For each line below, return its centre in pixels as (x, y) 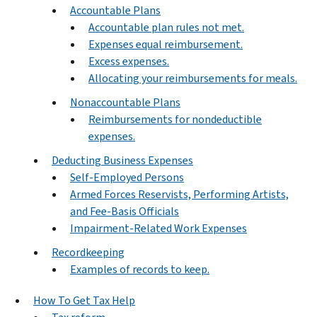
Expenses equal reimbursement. (166, 44)
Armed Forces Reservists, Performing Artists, (179, 194)
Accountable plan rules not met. (166, 27)
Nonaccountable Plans (125, 102)
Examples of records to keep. (140, 269)
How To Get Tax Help (84, 300)
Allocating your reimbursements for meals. (193, 78)
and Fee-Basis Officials (125, 211)
